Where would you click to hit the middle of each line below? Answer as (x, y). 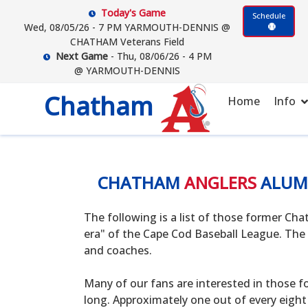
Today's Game (134, 13)
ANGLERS (220, 183)
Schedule (269, 15)
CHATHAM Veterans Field (128, 42)
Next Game (81, 56)
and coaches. (118, 250)
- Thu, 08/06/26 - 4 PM (159, 56)
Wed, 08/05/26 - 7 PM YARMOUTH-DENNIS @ (128, 27)
